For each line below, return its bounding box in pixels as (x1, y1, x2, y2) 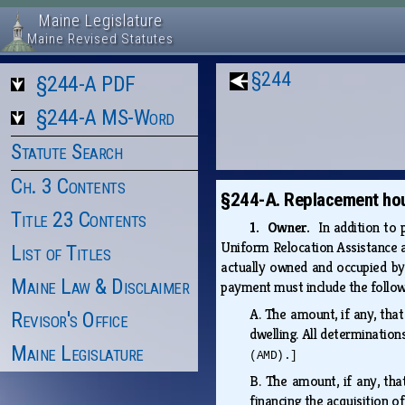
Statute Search (11, 139, 122, 165)
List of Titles (11, 240, 110, 266)
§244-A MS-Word (35, 105, 174, 130)
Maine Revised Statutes (27, 31, 174, 47)
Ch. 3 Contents (11, 174, 125, 199)
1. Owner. (250, 218, 319, 238)
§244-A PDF (35, 71, 136, 97)
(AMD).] (250, 349, 297, 363)
